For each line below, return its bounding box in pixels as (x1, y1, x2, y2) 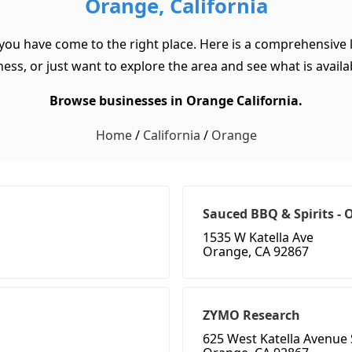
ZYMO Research (203, 306, 300, 324)
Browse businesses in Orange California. (49, 92, 302, 110)
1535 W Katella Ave (203, 229, 313, 247)
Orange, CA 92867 (203, 243, 309, 261)
